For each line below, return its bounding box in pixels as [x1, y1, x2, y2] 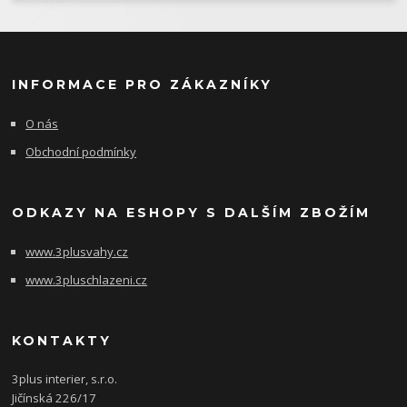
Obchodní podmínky [25, 144, 137, 161]
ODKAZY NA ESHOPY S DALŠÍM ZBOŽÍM [12, 203, 372, 221]
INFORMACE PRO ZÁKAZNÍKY [12, 75, 273, 93]
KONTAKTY [12, 332, 113, 349]
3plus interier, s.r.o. [12, 371, 118, 388]
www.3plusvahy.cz [25, 243, 129, 260]
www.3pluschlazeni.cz [25, 272, 148, 288]
